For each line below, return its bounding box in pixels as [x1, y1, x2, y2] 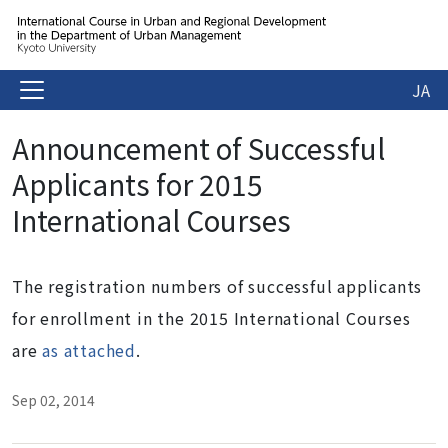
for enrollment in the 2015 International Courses [12, 306, 411, 330]
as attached [42, 338, 137, 362]
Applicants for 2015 [12, 164, 263, 204]
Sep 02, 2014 [12, 390, 95, 410]
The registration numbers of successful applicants [12, 274, 423, 298]
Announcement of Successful [12, 128, 385, 168]
